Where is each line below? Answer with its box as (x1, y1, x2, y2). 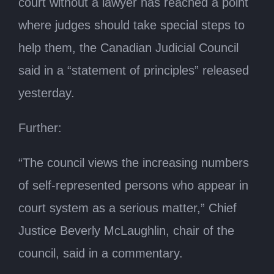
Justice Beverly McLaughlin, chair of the (18, 223, 234, 237)
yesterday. (18, 86, 75, 100)
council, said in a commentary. (18, 246, 183, 260)
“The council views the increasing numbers (18, 155, 249, 169)
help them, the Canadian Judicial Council (18, 40, 239, 54)
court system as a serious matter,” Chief (18, 201, 237, 215)
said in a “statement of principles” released (18, 63, 249, 77)
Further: (18, 120, 62, 135)
